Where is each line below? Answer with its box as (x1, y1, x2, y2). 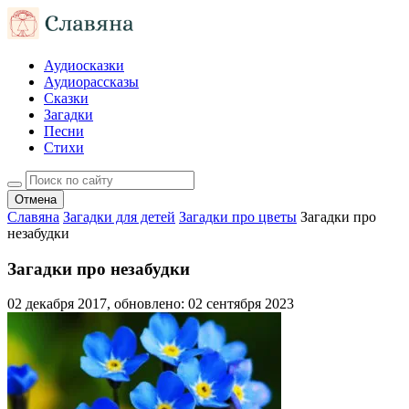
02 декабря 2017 (7, 296, 107, 312)
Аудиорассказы (44, 74, 139, 89)
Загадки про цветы (179, 209, 297, 225)
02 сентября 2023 (188, 296, 294, 312)
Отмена (15, 193, 57, 206)
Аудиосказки (44, 58, 124, 73)
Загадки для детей (63, 209, 175, 225)
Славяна (7, 209, 59, 225)
